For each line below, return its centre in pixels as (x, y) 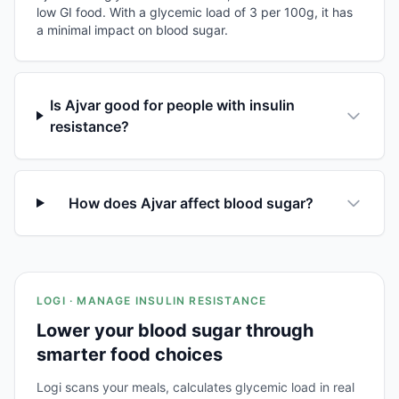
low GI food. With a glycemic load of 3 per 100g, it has (195, 12)
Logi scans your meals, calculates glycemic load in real (195, 387)
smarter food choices (130, 354)
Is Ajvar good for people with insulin (173, 105)
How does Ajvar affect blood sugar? (191, 203)
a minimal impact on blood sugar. (132, 29)
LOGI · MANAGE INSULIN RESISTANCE (152, 300)
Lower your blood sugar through (175, 330)
